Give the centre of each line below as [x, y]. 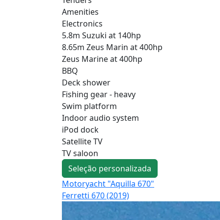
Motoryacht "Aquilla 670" [108, 183]
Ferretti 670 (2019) [96, 195]
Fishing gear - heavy [99, 94]
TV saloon [80, 153]
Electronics [82, 23]
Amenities [80, 12]
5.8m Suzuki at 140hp [101, 35]
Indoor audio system [100, 118]
